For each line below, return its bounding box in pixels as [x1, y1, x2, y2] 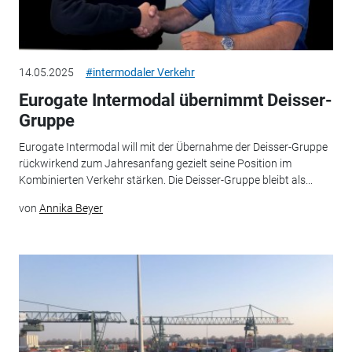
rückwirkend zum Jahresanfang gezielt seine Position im [18, 157, 291, 170]
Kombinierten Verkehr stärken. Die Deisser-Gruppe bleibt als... [18, 174, 313, 187]
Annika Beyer [38, 202, 103, 215]
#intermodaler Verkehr [85, 65, 195, 79]
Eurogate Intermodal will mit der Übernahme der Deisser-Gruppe [18, 141, 328, 154]
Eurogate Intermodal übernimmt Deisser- [18, 90, 332, 110]
